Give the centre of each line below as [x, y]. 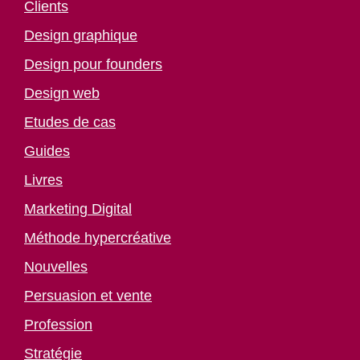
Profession [58, 324]
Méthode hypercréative [98, 237]
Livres [43, 180]
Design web [62, 93]
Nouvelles [56, 266]
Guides [47, 151]
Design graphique [81, 35]
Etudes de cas [70, 122]
